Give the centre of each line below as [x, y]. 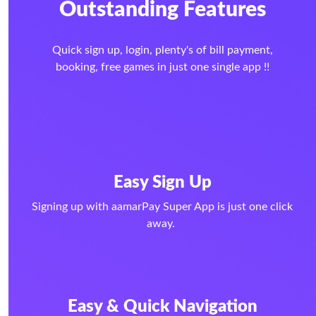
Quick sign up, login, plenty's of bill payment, [162, 50]
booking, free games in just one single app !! [162, 67]
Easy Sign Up [162, 183]
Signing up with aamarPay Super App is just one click [162, 207]
